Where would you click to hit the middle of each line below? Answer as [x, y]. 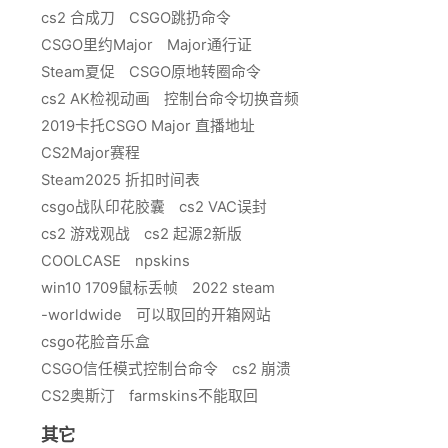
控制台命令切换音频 [231, 99]
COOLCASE [81, 261]
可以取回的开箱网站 [203, 315]
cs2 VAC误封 [223, 207]
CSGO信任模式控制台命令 [129, 369]
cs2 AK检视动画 [95, 99]
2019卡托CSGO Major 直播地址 [148, 126]
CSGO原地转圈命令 [195, 72]
